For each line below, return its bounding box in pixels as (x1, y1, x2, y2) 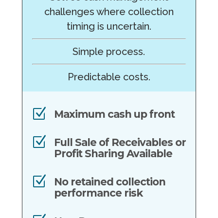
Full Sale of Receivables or (54, 136, 186, 149)
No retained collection (54, 176, 165, 188)
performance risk (54, 187, 143, 200)
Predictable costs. (67, 71, 150, 83)
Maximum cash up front (54, 108, 175, 121)
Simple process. (73, 46, 145, 58)
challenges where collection (44, 6, 174, 18)
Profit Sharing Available (54, 147, 172, 160)
